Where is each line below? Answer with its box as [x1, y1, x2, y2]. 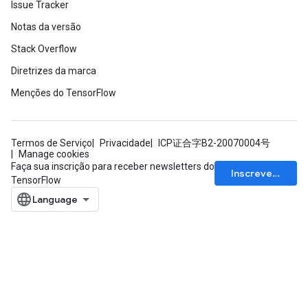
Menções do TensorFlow [11, 87, 116, 98]
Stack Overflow [11, 43, 77, 54]
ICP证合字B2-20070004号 [158, 137, 270, 148]
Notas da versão [11, 21, 81, 32]
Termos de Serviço [11, 137, 92, 148]
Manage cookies [19, 148, 89, 159]
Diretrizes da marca [11, 65, 96, 76]
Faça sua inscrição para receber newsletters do [11, 161, 214, 172]
